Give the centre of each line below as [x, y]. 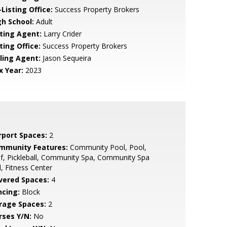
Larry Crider [61, 34]
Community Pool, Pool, [107, 147]
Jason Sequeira [66, 58]
